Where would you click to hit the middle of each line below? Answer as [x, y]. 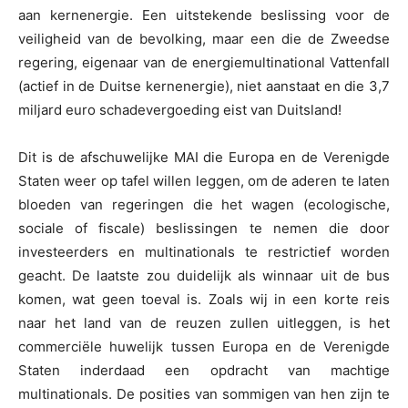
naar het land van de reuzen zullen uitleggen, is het [204, 323]
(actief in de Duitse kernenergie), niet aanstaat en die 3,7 [204, 87]
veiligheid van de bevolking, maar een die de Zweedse [204, 39]
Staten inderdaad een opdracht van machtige [204, 371]
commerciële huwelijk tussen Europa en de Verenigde [204, 347]
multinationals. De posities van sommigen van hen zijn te [204, 394]
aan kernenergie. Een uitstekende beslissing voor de [204, 15]
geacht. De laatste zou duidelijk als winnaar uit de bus [204, 276]
